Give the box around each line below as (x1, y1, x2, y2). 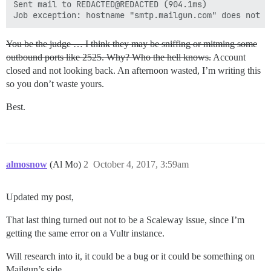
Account (211, 52, 246, 63)
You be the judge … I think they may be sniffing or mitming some (6, 39, 257, 50)
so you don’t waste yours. (6, 79, 104, 90)
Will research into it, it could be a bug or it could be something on (6, 251, 255, 262)
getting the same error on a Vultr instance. (6, 228, 165, 239)
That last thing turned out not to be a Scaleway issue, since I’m (6, 215, 244, 226)
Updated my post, (6, 192, 74, 203)
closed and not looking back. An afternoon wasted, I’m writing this (6, 65, 261, 76)
